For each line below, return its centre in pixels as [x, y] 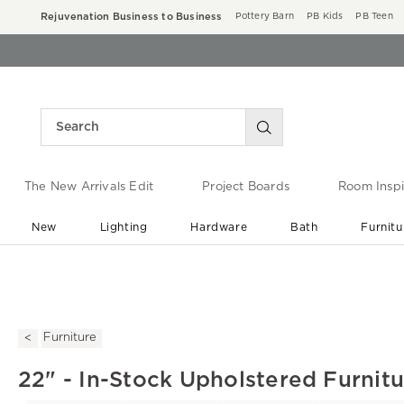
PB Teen [374, 16]
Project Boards [246, 188]
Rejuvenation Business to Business [132, 17]
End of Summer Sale [210, 263]
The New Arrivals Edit [89, 188]
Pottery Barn [265, 16]
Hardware [219, 227]
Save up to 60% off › [210, 280]
